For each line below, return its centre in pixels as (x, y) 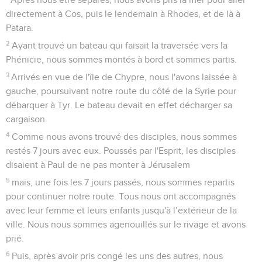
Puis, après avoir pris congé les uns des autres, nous (118, 256)
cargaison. (27, 119)
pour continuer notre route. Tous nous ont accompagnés (121, 196)
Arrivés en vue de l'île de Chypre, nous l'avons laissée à (124, 77)
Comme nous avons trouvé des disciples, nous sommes (125, 137)
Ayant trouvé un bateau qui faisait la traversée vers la (120, 45)
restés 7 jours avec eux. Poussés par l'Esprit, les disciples (121, 151)
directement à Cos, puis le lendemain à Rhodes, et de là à (123, 14)
